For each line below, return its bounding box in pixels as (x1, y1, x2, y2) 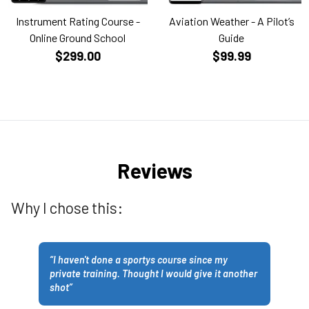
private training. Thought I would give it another (50, 267, 257, 279)
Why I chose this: (11, 198, 123, 217)
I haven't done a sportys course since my (53, 253, 228, 266)
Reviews (117, 157, 192, 183)
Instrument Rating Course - (15, 14, 140, 28)
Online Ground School (30, 30, 126, 44)
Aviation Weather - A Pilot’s (168, 14, 295, 28)
